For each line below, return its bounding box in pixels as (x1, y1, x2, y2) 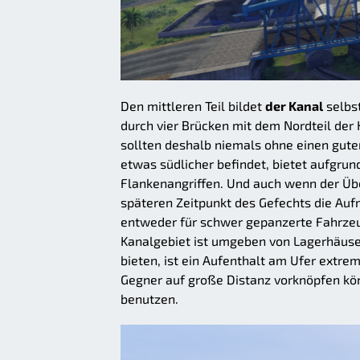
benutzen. (121, 291, 178, 307)
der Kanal (265, 98, 323, 114)
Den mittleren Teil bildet (121, 98, 265, 114)
